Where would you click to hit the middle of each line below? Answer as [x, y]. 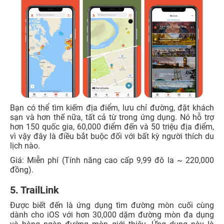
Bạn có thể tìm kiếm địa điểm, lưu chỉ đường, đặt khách [112, 108]
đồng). [22, 170]
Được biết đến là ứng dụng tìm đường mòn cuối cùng [112, 205]
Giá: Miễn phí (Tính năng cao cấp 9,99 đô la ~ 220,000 [112, 160]
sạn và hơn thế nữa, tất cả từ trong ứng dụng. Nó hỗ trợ [112, 117]
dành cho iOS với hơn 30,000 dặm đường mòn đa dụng [112, 215]
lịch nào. [25, 146]
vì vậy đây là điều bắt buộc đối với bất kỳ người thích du [112, 136]
